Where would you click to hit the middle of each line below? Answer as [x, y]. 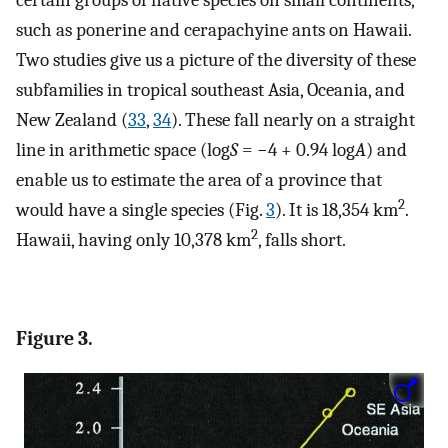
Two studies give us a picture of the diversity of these [216, 59]
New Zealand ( [72, 119]
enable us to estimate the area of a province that [199, 179]
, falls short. [302, 239]
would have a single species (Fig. [141, 209]
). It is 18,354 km [336, 209]
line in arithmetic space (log [123, 149]
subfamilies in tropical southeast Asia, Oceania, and [210, 89]
